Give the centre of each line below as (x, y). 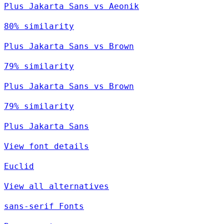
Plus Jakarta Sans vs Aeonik (71, 6)
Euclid (19, 166)
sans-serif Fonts (44, 206)
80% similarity (39, 26)
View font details (46, 146)
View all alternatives (56, 186)
